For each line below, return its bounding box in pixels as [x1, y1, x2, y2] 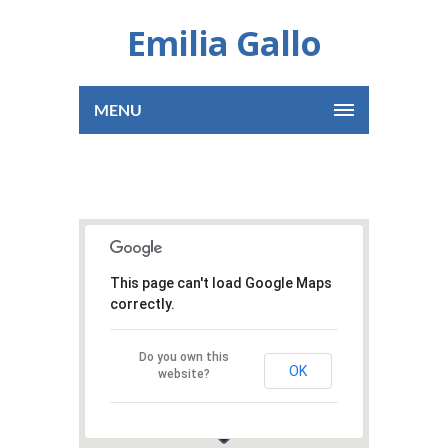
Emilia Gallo [127, 20, 321, 66]
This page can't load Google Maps [110, 275, 332, 291]
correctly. [110, 296, 175, 312]
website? [158, 367, 210, 381]
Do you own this [139, 350, 229, 364]
